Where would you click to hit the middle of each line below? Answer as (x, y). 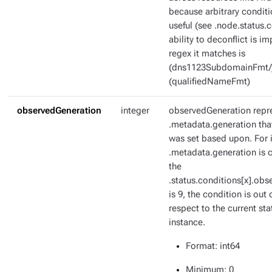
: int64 (227, 246)
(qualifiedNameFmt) (209, 82)
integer (135, 111)
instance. (187, 223)
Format (200, 246)
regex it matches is (207, 54)
